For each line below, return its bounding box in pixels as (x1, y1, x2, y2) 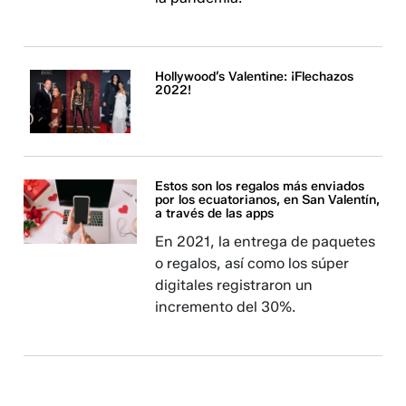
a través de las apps (155, 206, 275, 222)
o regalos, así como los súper (155, 255, 350, 273)
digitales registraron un (155, 276, 314, 295)
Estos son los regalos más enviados (155, 179, 365, 195)
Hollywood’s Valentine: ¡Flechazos (155, 68, 354, 84)
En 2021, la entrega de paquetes (155, 233, 376, 251)
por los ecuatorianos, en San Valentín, (155, 192, 381, 208)
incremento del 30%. (155, 298, 296, 316)
